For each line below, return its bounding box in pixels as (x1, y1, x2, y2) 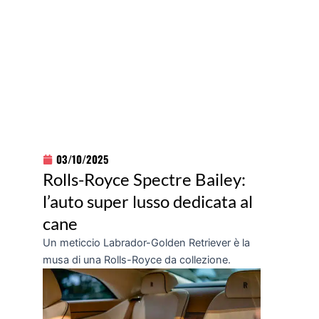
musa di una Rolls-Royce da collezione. (43, 253, 231, 267)
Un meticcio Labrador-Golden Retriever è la (43, 236, 250, 250)
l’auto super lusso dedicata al (43, 191, 253, 212)
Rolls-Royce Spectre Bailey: (43, 169, 246, 190)
